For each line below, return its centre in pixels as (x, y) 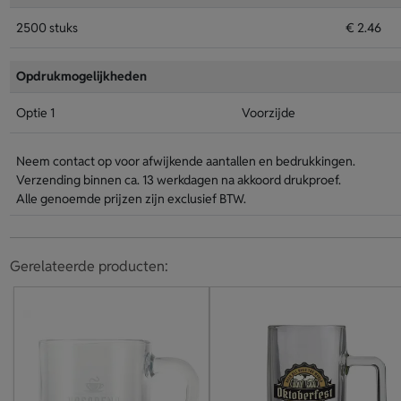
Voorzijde (268, 113)
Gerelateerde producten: (89, 266)
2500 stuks (47, 28)
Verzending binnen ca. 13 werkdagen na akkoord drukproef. (178, 180)
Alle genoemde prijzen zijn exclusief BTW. (131, 199)
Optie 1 (35, 113)
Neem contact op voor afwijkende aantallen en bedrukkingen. (185, 161)
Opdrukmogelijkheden (81, 76)
